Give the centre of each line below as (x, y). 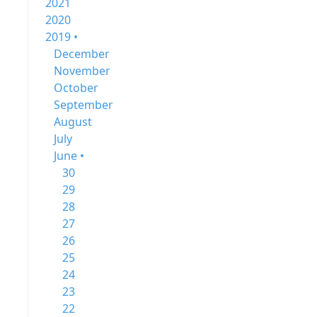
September (83, 105)
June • (69, 156)
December (82, 54)
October (76, 88)
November (82, 71)
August (73, 122)
